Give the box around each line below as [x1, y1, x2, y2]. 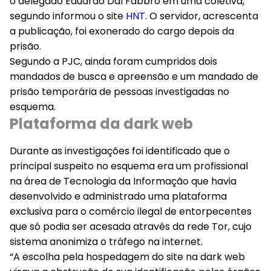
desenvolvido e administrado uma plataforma [10, 189, 227, 203]
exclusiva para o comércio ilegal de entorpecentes [10, 204, 252, 218]
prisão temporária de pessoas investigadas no [10, 85, 229, 99]
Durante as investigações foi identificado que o [10, 144, 230, 158]
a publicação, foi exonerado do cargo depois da [10, 24, 234, 38]
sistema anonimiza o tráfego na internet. [10, 235, 203, 249]
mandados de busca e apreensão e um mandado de [10, 70, 258, 83]
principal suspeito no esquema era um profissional [10, 159, 248, 173]
